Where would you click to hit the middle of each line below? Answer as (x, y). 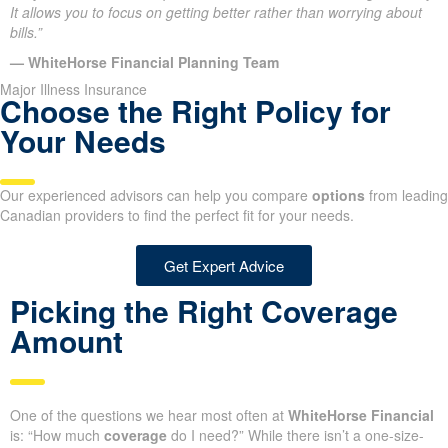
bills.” (26, 32)
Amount (66, 341)
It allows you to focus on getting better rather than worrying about (216, 12)
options (338, 195)
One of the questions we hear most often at (149, 415)
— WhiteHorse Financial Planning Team (144, 62)
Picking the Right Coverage (204, 311)
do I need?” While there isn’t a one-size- (295, 435)
